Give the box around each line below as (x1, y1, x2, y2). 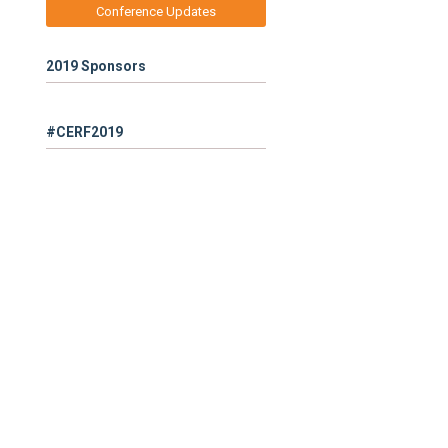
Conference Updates (96, 4, 216, 20)
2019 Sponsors (46, 58, 146, 75)
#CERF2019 (46, 124, 123, 141)
